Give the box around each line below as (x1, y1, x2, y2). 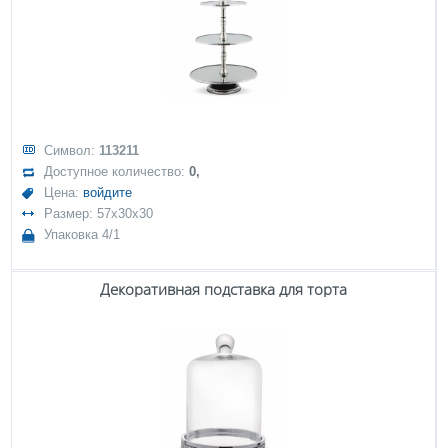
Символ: (44, 143, 100, 158)
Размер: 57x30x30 (44, 206, 154, 221)
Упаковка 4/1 (44, 227, 121, 242)
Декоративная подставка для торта (100, 279, 347, 299)
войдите (83, 185, 133, 200)
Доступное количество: (44, 164, 190, 179)
